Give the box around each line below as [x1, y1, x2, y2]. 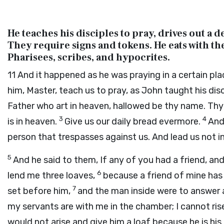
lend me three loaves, [7, 170, 97, 181]
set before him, [7, 185, 72, 196]
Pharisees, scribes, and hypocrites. [7, 51, 170, 64]
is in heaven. [7, 116, 59, 127]
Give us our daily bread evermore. [64, 116, 202, 127]
